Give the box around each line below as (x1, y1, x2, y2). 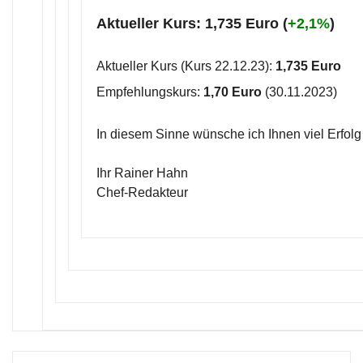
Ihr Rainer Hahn (96, 166, 188, 180)
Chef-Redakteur (96, 186, 188, 199)
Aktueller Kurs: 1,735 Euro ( (96, 15, 288, 32)
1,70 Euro (203, 85, 262, 99)
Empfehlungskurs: (96, 85, 203, 99)
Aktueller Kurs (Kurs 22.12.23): (96, 59, 275, 73)
